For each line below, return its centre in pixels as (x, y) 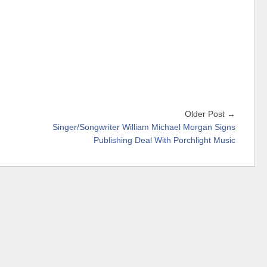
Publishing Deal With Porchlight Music (164, 140)
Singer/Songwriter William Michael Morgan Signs (144, 127)
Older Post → (210, 114)
